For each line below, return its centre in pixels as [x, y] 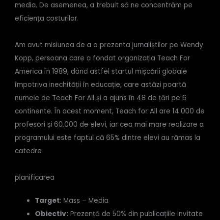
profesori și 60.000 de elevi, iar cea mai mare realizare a [109, 125]
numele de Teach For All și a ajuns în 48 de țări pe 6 [101, 98]
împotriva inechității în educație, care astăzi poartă [100, 85]
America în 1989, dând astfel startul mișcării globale [101, 72]
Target [48, 201]
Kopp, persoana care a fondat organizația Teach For [102, 58]
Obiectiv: [52, 214]
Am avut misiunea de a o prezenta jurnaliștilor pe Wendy [109, 45]
